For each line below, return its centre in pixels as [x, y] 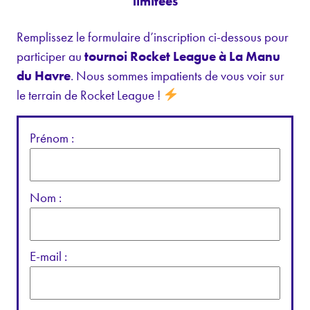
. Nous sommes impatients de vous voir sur [177, 76]
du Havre [44, 76]
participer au [51, 57]
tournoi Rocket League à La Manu [182, 57]
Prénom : [52, 138]
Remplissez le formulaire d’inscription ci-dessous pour [153, 37]
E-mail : [48, 257]
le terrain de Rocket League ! [90, 95]
